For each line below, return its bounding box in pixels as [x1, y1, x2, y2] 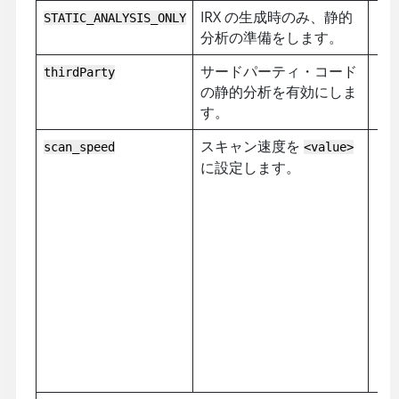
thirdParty [43, 64, 115, 79]
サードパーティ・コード [199, 61, 357, 81]
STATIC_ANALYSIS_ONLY [43, 10, 186, 25]
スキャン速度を [199, 135, 304, 156]
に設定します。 [199, 157, 300, 177]
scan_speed [43, 139, 115, 154]
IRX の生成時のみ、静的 [199, 6, 353, 27]
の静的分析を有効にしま [199, 81, 357, 102]
